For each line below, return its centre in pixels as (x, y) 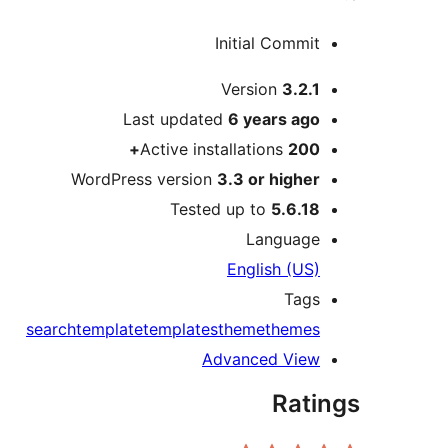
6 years (257, 119)
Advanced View (261, 359)
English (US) (273, 269)
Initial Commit (267, 43)
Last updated (175, 119)
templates (180, 329)
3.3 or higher (268, 179)
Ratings (316, 404)
